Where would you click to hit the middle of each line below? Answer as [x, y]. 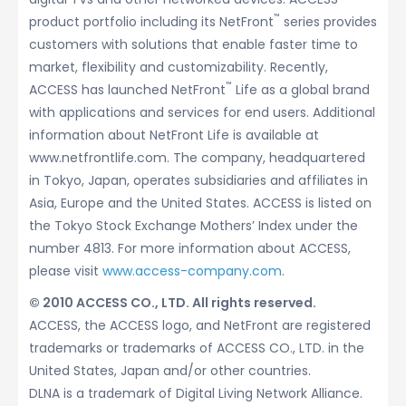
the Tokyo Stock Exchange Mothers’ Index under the [193, 226]
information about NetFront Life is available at [174, 135]
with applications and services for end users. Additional [202, 112]
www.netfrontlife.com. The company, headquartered [197, 158]
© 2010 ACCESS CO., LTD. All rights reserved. [173, 303]
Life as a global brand [301, 90]
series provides [329, 22]
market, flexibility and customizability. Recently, [179, 67]
